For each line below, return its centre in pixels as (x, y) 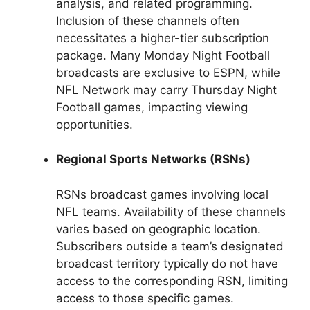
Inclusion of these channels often (148, 20)
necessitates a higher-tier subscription (163, 38)
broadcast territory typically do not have (167, 263)
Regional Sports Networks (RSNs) (153, 159)
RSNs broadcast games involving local (162, 194)
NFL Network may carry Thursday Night (166, 90)
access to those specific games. (145, 298)
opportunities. (94, 124)
